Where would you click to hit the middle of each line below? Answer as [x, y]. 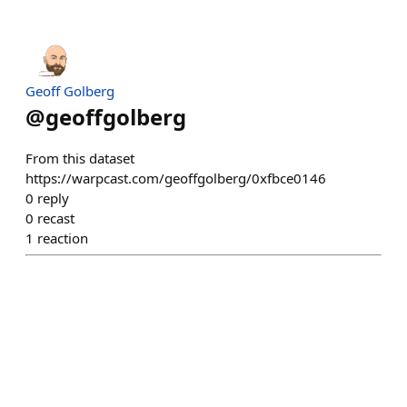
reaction [63, 238]
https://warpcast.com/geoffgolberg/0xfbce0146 [176, 178]
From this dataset [80, 158]
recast [56, 218]
